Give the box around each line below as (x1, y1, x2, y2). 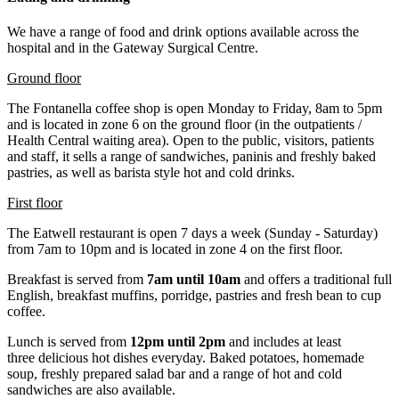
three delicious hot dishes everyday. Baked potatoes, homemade (7, 349, 364, 365)
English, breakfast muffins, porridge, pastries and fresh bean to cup (7, 287, 381, 303)
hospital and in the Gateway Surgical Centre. (7, 39, 258, 55)
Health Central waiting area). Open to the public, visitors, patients (7, 132, 374, 148)
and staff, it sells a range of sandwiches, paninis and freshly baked (7, 148, 376, 164)
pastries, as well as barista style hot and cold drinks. (7, 164, 295, 180)
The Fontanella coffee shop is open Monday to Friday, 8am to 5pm (7, 100, 382, 116)
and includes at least (225, 333, 341, 349)
